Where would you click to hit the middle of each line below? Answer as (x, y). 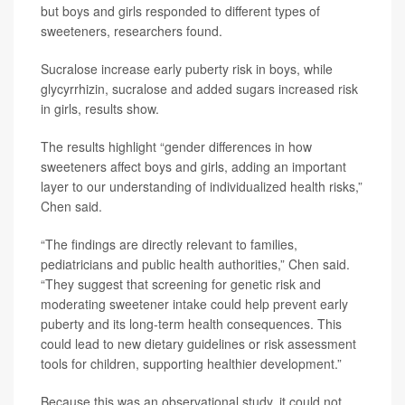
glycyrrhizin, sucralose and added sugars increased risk (199, 89)
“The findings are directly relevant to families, (169, 244)
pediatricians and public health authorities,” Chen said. (195, 264)
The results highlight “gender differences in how (176, 146)
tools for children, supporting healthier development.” (191, 363)
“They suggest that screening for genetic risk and (181, 284)
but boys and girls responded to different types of (180, 11)
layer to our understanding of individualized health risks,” (202, 186)
